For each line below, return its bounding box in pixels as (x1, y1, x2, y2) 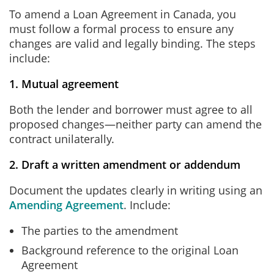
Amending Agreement (9, 198, 124, 212)
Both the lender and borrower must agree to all (9, 102, 253, 117)
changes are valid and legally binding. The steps (9, 36, 256, 51)
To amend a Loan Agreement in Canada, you (9, 7, 236, 21)
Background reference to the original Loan (21, 243, 239, 257)
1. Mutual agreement (9, 76, 119, 91)
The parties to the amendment (21, 223, 178, 238)
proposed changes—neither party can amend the (9, 117, 262, 131)
